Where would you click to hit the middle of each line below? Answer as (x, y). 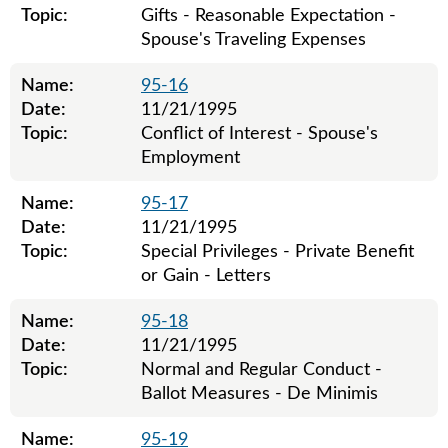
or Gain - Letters (206, 276)
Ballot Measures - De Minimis (259, 394)
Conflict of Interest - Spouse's (259, 134)
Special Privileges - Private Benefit (277, 252)
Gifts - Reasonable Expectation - (268, 16)
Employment (190, 158)
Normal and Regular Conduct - (261, 370)
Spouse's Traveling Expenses (253, 40)
